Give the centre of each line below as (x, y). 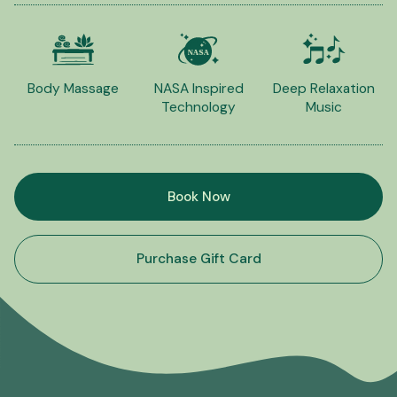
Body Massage (73, 88)
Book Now (198, 196)
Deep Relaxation (324, 88)
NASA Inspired (198, 88)
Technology (198, 107)
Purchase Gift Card (198, 258)
